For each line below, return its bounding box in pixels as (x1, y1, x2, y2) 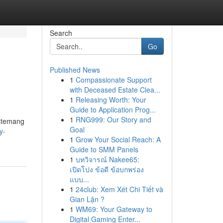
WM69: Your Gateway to (75, 204, 152, 214)
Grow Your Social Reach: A (75, 134, 161, 144)
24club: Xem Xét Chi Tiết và (75, 184, 163, 194)
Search (49, 28, 72, 38)
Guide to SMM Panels (69, 144, 138, 154)
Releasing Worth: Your (75, 95, 146, 105)
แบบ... (69, 174, 89, 184)
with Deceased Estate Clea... (69, 85, 160, 95)
